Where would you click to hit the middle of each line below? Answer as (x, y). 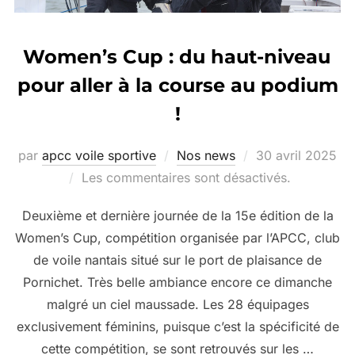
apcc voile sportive (99, 155)
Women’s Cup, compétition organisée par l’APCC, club (177, 237)
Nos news (206, 155)
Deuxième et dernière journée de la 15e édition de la (177, 215)
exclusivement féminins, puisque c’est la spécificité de (177, 326)
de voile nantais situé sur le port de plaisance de (177, 260)
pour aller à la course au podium (177, 85)
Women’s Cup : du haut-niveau (177, 56)
